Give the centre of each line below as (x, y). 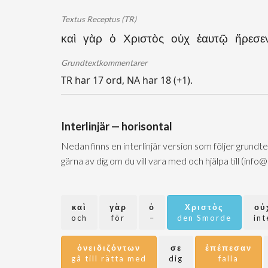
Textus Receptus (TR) (99, 19)
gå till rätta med (109, 258)
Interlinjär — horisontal (117, 126)
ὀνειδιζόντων (109, 248)
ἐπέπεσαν (229, 248)
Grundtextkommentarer (104, 63)
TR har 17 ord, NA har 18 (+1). (127, 80)
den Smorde (204, 218)
